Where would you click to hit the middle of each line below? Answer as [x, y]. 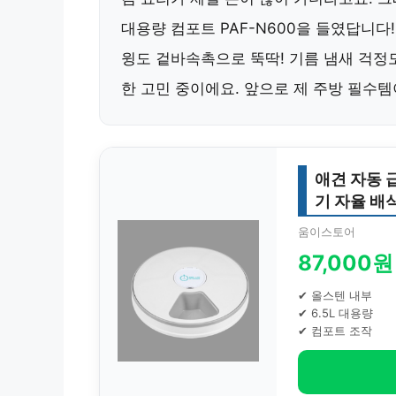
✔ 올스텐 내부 [335, 295]
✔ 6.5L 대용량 [335, 313]
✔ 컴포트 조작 [335, 331]
